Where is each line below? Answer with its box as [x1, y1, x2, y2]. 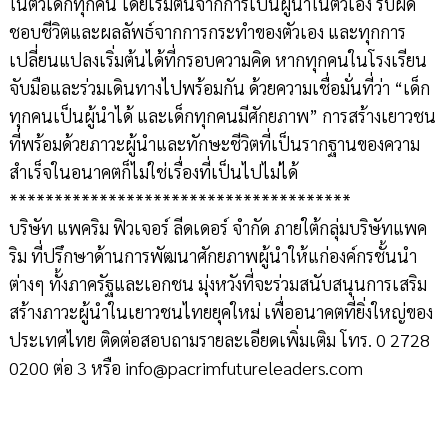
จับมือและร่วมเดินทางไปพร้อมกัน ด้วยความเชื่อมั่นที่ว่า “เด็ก [8, 76, 430, 100]
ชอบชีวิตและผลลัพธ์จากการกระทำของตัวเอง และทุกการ [8, 20, 406, 44]
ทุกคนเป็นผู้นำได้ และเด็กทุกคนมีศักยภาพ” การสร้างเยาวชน [8, 104, 436, 128]
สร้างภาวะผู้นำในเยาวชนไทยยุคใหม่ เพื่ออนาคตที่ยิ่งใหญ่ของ [8, 300, 433, 324]
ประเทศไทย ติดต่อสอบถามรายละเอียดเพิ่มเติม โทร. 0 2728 [8, 328, 430, 352]
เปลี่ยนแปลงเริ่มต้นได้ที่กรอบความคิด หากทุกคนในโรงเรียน [8, 48, 427, 72]
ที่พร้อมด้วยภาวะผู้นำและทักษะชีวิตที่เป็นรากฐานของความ [8, 132, 420, 156]
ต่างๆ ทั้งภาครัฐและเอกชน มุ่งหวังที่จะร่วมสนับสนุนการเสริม [8, 272, 427, 296]
